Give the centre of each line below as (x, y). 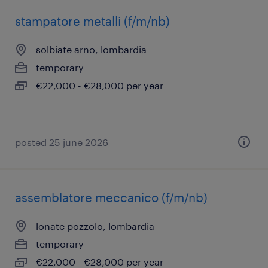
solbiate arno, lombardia (91, 49)
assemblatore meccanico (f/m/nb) (111, 197)
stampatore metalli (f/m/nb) (92, 21)
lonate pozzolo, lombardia (95, 226)
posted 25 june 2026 (62, 142)
